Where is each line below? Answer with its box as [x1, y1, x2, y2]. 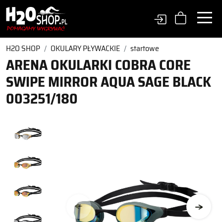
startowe [130, 42, 159, 55]
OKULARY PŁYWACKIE [51, 42, 120, 55]
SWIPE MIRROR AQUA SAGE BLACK [6, 70, 211, 93]
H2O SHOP [6, 42, 40, 55]
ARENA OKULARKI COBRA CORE [6, 54, 191, 76]
